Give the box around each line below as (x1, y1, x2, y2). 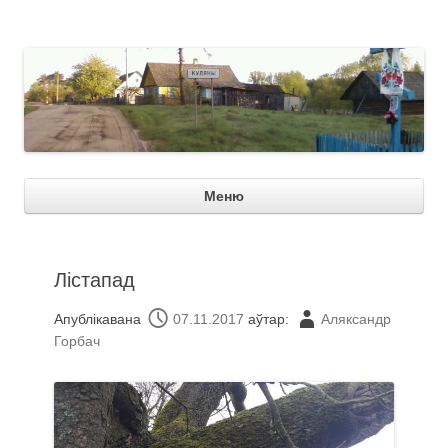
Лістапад (54, 269, 135, 292)
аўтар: (248, 310, 293, 327)
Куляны (24, 25, 117, 52)
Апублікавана (54, 310, 145, 327)
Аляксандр (321, 310, 391, 327)
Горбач (54, 333, 100, 350)
